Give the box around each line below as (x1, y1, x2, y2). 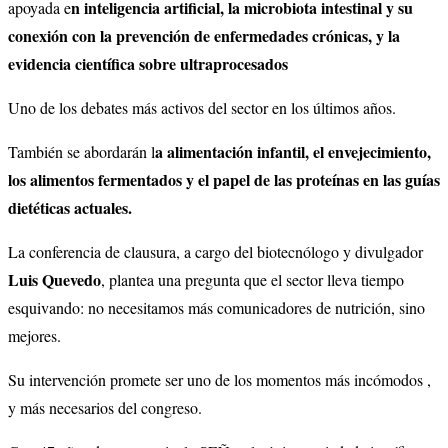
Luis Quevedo (8, 267, 101, 291)
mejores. (8, 324, 61, 346)
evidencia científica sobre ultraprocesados (8, 51, 288, 75)
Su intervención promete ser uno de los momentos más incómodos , (8, 368, 431, 390)
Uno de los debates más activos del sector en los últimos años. (8, 96, 396, 118)
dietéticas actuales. (8, 195, 132, 219)
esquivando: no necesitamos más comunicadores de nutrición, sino (8, 296, 425, 318)
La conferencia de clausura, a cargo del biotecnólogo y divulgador (8, 240, 423, 262)
